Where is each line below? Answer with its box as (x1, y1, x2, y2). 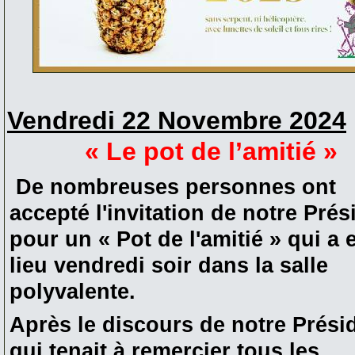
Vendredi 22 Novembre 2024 (7, 105, 346, 135)
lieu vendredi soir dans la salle (10, 253, 328, 277)
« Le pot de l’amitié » (84, 137, 338, 166)
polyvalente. (10, 279, 136, 303)
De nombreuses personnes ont (10, 174, 336, 199)
